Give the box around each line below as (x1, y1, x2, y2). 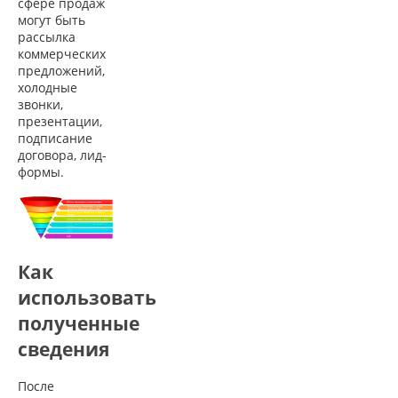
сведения (18, 336, 109, 362)
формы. (18, 163, 64, 180)
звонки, (18, 95, 63, 113)
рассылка (18, 28, 76, 45)
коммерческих (18, 44, 106, 62)
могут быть (18, 11, 85, 28)
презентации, (18, 112, 102, 130)
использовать (18, 284, 156, 310)
